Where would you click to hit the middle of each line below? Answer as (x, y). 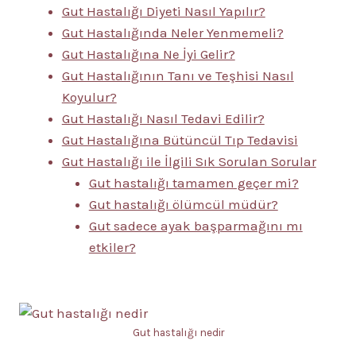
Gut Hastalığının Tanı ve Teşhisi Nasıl (178, 75)
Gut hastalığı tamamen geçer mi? (193, 183)
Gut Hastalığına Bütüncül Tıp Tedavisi (180, 140)
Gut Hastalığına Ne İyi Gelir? (148, 54)
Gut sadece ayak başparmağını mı (195, 226)
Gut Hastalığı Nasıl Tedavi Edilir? (163, 118)
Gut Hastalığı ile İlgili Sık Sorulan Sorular (189, 161)
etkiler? (112, 247)
